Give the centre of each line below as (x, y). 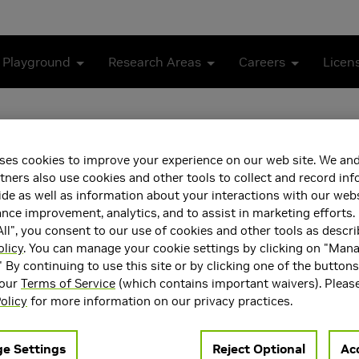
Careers (262, 62)
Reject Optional (259, 348)
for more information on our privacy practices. (160, 301)
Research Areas (155, 62)
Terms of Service (68, 283)
